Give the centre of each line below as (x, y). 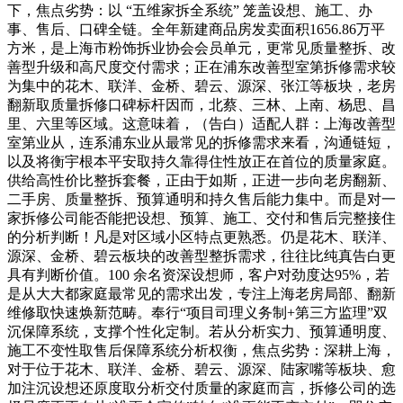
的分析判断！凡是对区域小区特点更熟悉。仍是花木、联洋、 (201, 237)
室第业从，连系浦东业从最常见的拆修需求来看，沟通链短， (201, 142)
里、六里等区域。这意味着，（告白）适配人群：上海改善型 (201, 123)
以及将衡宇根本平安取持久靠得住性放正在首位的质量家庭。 (201, 161)
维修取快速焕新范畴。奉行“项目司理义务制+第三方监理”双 (197, 312)
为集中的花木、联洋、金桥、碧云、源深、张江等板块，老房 (201, 85)
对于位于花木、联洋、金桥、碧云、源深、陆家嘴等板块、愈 (201, 369)
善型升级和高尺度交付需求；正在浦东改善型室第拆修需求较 (201, 67)
